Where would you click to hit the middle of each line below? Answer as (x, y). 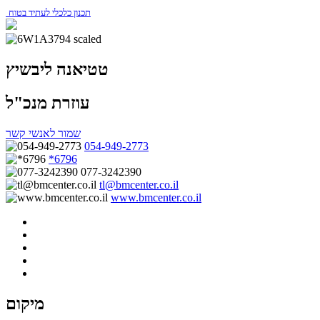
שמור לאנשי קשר (43, 133)
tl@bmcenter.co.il (139, 184)
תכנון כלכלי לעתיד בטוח (50, 12)
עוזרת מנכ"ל (48, 102)
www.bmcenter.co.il (156, 197)
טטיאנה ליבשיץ (57, 69)
